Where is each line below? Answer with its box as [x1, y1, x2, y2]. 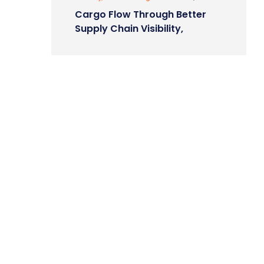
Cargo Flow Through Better [75, 8, 206, 21]
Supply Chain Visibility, [75, 22, 183, 35]
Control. [75, 36, 114, 49]
